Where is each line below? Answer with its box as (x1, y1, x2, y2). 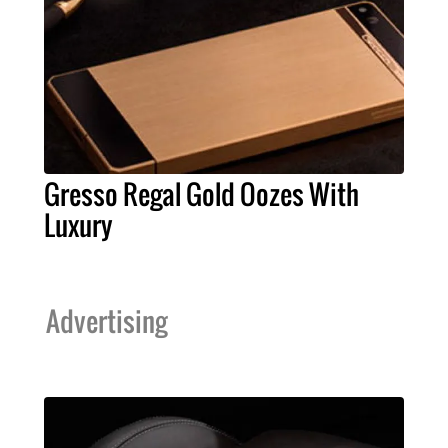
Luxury (44, 204, 113, 245)
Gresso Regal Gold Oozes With (44, 173, 359, 214)
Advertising (46, 300, 167, 341)
